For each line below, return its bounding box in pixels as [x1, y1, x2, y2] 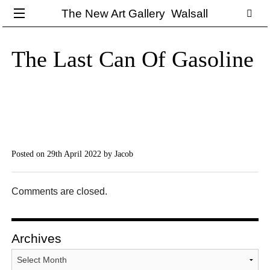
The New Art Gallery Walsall [61, 7, 209, 20]
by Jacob [104, 149, 134, 159]
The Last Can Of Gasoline [11, 46, 254, 72]
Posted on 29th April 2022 [11, 149, 104, 159]
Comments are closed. [11, 186, 108, 197]
